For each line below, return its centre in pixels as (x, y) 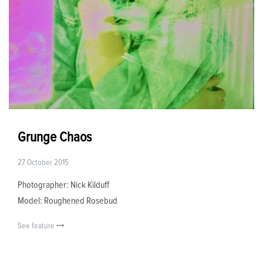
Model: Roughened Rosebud (68, 200)
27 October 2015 (43, 162)
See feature (37, 226)
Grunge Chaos (55, 137)
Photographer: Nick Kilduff (63, 185)
